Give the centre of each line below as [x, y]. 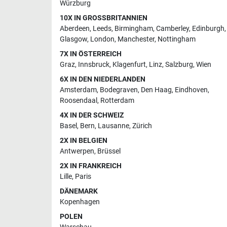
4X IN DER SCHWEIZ [92, 115]
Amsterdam [78, 90]
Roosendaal [79, 100]
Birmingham [134, 28]
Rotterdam [117, 100]
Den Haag [156, 90]
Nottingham [177, 39]
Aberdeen [75, 28]
